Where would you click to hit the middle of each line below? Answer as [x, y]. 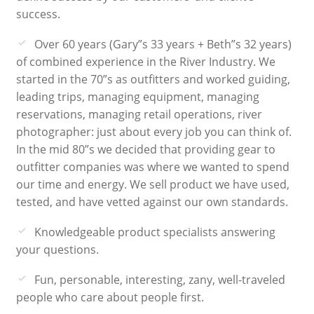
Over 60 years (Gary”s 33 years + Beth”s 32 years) [163, 44]
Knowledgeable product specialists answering [155, 232]
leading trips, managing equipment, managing [137, 96]
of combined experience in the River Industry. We [145, 61]
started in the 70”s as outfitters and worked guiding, [153, 79]
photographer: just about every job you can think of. [153, 131]
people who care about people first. [110, 297]
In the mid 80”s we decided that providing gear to [145, 149]
